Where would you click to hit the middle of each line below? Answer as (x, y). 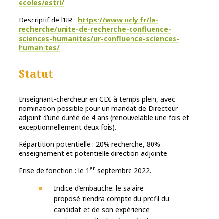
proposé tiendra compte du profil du (111, 198)
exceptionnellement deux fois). (67, 127)
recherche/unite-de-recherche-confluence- (95, 29)
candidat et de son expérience (102, 209)
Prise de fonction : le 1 (54, 170)
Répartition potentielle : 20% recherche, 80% (89, 144)
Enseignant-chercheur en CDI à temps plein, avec (97, 99)
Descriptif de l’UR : (48, 20)
